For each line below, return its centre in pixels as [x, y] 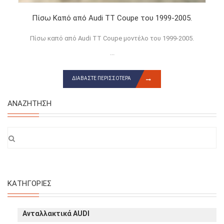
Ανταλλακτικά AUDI [56, 213]
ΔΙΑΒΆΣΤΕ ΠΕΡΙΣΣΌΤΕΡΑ [101, 78]
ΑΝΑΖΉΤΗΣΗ [29, 103]
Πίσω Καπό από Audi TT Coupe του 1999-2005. [112, 18]
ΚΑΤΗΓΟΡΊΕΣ [29, 183]
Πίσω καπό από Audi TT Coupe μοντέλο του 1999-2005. [112, 38]
